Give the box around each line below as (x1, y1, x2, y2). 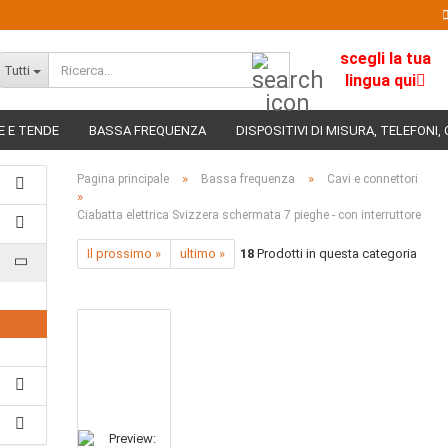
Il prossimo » (87, 246, 162, 261)
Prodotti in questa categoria (254, 246, 418, 261)
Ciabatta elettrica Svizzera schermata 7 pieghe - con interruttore (77, 208, 422, 222)
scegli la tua (340, 49, 432, 68)
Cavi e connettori (327, 172, 419, 186)
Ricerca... (288, 52, 341, 67)
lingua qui (345, 71, 417, 90)
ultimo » (180, 246, 226, 261)
